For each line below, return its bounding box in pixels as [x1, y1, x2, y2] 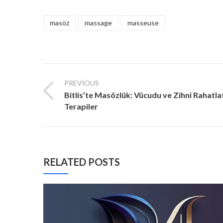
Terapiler [64, 102, 98, 111]
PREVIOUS [64, 78, 99, 87]
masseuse [127, 18, 159, 27]
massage [85, 18, 112, 27]
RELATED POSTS [43, 156, 120, 168]
